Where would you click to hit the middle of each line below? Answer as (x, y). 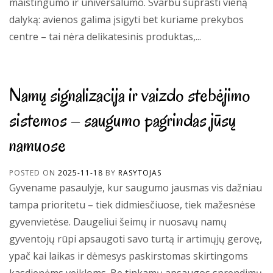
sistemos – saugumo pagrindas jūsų (122, 119)
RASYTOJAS (140, 172)
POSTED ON (34, 172)
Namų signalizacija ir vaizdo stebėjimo (130, 94)
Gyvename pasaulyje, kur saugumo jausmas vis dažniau (136, 187)
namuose (37, 144)
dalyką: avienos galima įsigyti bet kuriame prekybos (126, 19)
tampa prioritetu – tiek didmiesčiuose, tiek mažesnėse (132, 204)
